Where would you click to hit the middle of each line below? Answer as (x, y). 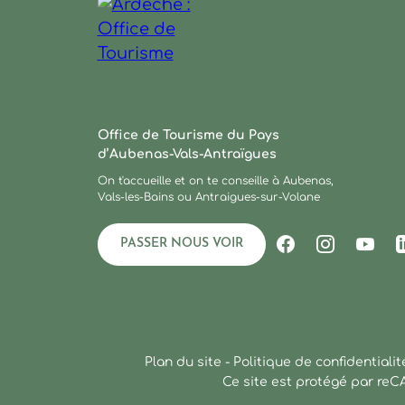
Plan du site (184, 362)
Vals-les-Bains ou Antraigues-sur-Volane (208, 197)
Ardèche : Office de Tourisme (217, 118)
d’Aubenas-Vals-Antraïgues (187, 154)
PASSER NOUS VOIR (181, 243)
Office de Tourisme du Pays (188, 135)
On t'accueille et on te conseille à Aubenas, (215, 180)
